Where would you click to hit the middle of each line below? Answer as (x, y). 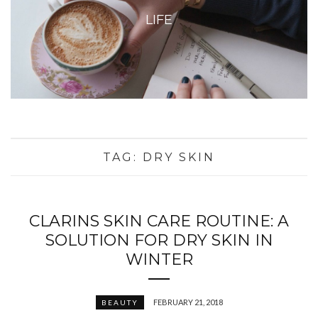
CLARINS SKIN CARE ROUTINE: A (159, 221)
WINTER (159, 260)
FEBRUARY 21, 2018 (188, 302)
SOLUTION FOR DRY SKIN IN (159, 241)
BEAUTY (120, 303)
